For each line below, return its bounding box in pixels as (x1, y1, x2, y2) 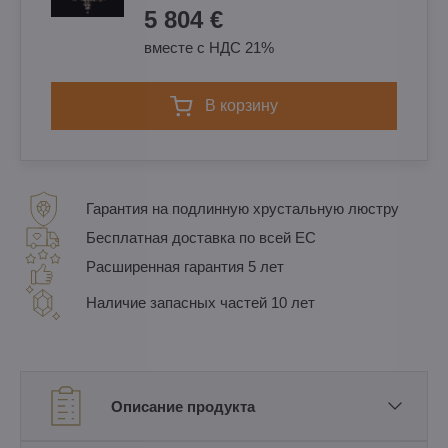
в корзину (216, 97, 278, 114)
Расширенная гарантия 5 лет (86, 258, 284, 275)
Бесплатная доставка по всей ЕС (86, 229, 316, 246)
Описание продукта (111, 397, 255, 415)
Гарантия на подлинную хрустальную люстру (86, 200, 399, 217)
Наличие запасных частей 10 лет (86, 294, 315, 311)
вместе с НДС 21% (144, 39, 274, 56)
